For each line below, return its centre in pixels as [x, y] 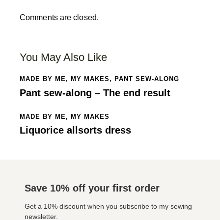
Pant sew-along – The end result [95, 93]
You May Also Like [63, 57]
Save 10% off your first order [92, 188]
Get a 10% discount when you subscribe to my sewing [108, 206]
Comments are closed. [59, 18]
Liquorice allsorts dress [75, 130]
